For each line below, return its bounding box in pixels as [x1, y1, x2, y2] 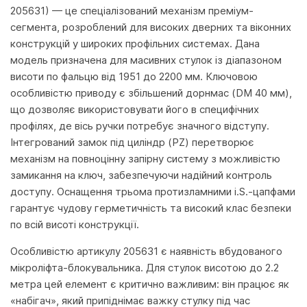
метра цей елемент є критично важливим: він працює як [10, 278, 289, 291]
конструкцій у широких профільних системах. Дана [10, 37, 260, 50]
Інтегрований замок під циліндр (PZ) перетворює [10, 136, 254, 149]
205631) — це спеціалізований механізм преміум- [10, 4, 254, 17]
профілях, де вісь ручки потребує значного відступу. [10, 119, 269, 132]
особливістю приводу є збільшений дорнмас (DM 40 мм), [10, 86, 292, 99]
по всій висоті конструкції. [10, 218, 139, 231]
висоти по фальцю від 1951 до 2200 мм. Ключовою [10, 70, 258, 83]
